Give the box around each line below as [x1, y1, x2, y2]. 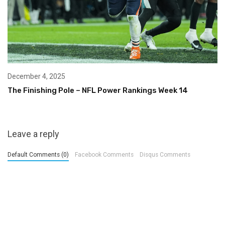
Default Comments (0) [8, 151, 69, 159]
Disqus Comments [139, 151, 190, 159]
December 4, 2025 [8, 72, 65, 81]
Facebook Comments [74, 151, 134, 159]
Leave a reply [8, 129, 59, 140]
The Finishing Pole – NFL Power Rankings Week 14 [8, 86, 188, 95]
